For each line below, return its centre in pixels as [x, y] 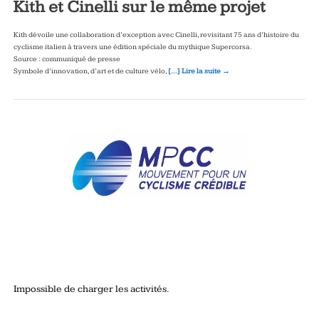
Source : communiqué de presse [67, 59]
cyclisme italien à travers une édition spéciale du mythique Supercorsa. [132, 47]
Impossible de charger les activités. [91, 289]
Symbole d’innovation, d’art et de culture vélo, [90, 72]
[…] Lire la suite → [199, 72]
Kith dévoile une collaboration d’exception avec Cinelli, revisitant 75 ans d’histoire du [156, 35]
